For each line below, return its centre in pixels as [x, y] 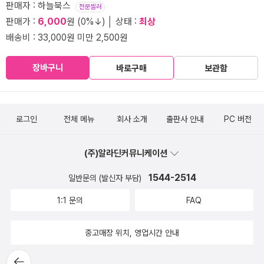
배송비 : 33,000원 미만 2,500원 [67, 37]
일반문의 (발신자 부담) [106, 178]
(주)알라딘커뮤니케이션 [127, 153]
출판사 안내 [185, 119]
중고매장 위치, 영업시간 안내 [132, 233]
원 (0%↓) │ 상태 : [103, 22]
